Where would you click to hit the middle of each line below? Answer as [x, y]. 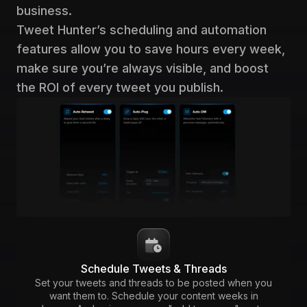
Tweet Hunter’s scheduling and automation [142, 30]
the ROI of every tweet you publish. [120, 88]
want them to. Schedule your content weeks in [153, 295]
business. [44, 11]
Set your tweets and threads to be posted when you [153, 282]
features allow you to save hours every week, [151, 49]
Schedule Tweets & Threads [153, 268]
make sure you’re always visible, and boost [143, 69]
